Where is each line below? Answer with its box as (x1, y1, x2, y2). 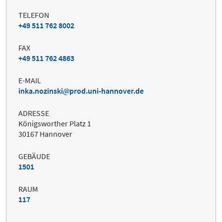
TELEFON (18, 9, 49, 20)
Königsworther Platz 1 (18, 118, 91, 128)
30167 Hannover (18, 128, 72, 139)
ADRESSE (18, 108, 49, 118)
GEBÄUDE (18, 151, 50, 161)
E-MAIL (18, 75, 41, 85)
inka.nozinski (18, 85, 63, 96)
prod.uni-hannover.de (69, 85, 144, 96)
